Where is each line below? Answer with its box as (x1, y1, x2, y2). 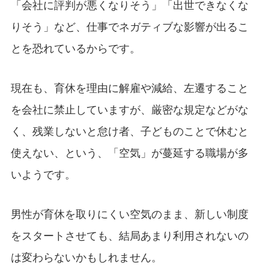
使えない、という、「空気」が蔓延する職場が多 (10, 145, 249, 160)
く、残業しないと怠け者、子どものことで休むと (10, 124, 249, 138)
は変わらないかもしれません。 (10, 250, 162, 264)
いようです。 (10, 167, 76, 181)
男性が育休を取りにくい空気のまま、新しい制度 (10, 207, 249, 221)
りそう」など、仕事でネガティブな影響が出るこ (10, 19, 249, 34)
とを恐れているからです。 (10, 41, 141, 55)
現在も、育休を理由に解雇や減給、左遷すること (10, 80, 249, 95)
